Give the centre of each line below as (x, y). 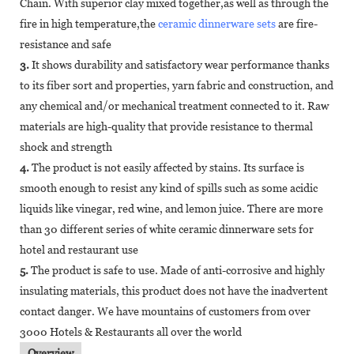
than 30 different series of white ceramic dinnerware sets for (167, 229)
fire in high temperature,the (89, 23)
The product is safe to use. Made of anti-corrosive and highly (177, 270)
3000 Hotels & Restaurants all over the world (131, 331)
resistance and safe (66, 44)
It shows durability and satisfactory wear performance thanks (179, 64)
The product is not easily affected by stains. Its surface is (167, 167)
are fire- (297, 23)
